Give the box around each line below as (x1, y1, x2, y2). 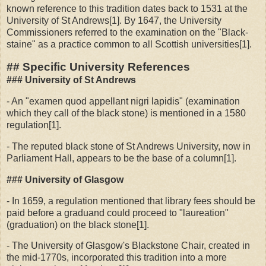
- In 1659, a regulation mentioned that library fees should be (7, 195, 255, 206)
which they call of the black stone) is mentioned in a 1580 (7, 108, 246, 119)
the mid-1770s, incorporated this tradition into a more (7, 252, 227, 263)
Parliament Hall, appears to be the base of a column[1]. (7, 153, 236, 163)
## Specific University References (7, 61, 190, 74)
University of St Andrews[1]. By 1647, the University (7, 15, 221, 26)
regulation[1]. (7, 120, 61, 131)
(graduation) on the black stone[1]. (7, 219, 149, 230)
